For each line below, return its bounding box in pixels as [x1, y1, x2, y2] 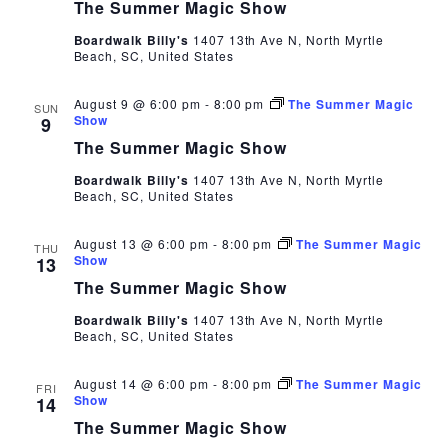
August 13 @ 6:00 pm [73, 235, 209, 252]
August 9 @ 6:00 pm [73, 95, 201, 112]
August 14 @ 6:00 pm [73, 375, 209, 392]
